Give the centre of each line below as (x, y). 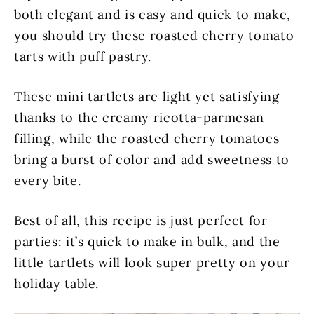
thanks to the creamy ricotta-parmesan (139, 117)
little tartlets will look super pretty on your (152, 262)
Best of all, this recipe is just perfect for (141, 220)
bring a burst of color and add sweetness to (152, 159)
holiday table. (57, 284)
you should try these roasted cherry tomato (154, 35)
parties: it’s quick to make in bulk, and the (147, 241)
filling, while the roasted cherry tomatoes (147, 138)
